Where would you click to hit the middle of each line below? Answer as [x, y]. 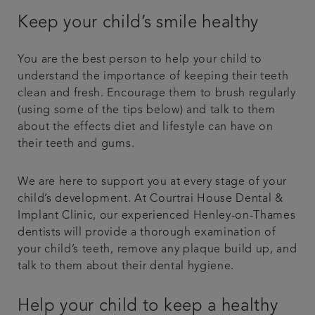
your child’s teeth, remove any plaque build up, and [157, 250]
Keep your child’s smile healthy [138, 23]
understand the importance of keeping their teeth [153, 77]
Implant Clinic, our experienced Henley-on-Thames [157, 216]
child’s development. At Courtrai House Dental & [150, 199]
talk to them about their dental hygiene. [126, 266]
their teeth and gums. [76, 144]
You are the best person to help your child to [140, 60]
